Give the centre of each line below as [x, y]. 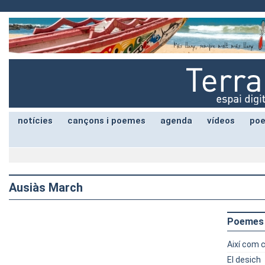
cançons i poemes [106, 121]
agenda [176, 121]
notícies [35, 121]
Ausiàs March [46, 188]
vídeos [221, 121]
